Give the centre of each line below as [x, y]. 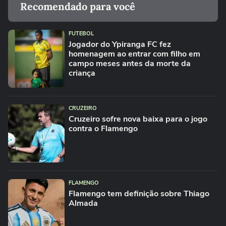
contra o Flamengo [103, 129]
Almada [83, 203]
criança [82, 73]
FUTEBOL [81, 34]
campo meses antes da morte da [130, 64]
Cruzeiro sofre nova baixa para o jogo [138, 119]
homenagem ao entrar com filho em [134, 54]
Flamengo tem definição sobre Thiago [139, 194]
